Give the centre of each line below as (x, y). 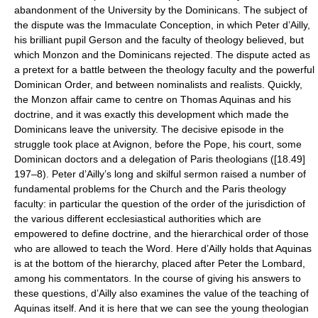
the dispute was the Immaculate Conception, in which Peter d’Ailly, (162, 25)
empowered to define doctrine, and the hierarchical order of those (161, 234)
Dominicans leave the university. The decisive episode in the (149, 130)
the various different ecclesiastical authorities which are (138, 219)
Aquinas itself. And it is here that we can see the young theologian (161, 308)
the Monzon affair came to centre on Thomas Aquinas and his (153, 100)
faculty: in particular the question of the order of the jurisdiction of (160, 204)
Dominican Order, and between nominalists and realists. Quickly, (158, 85)
